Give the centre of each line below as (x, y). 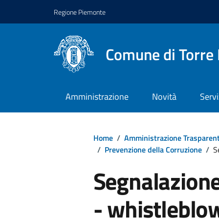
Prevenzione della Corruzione (153, 149)
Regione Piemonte (80, 12)
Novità (164, 97)
